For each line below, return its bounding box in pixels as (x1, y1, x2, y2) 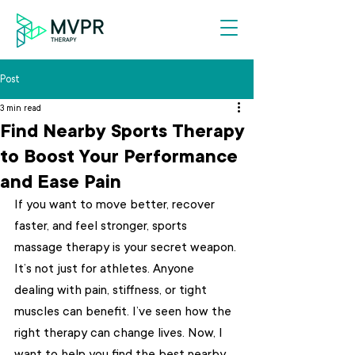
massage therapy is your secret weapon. (14, 240, 239, 254)
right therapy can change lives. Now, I (14, 326, 226, 340)
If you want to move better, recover (14, 197, 218, 212)
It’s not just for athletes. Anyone (14, 261, 197, 276)
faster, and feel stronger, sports (14, 219, 190, 233)
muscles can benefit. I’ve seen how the (14, 304, 235, 319)
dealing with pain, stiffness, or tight (14, 283, 210, 297)
